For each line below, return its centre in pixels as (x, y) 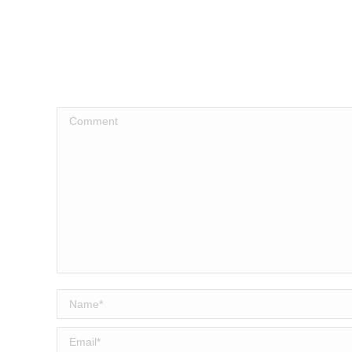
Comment (82, 117)
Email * (75, 337)
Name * (76, 300)
